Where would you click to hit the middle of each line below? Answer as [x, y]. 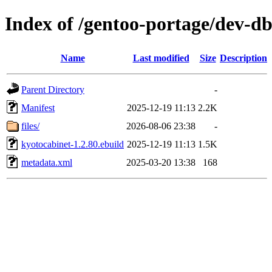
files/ [30, 126]
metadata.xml [47, 162]
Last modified [161, 58]
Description [243, 58]
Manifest [38, 107]
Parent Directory [53, 89]
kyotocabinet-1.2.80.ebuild [73, 144]
